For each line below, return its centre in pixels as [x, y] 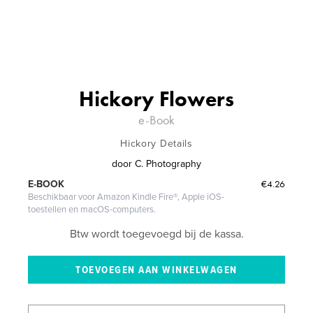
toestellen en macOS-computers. [92, 209]
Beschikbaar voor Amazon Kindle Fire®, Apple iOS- [126, 197]
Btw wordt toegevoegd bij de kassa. [156, 234]
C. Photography [168, 163]
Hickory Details [156, 143]
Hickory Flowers [156, 99]
